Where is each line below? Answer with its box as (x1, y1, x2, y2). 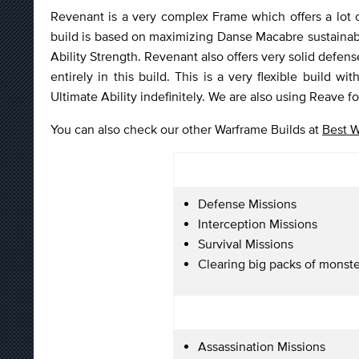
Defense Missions (198, 196, 296, 211)
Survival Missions (198, 236, 293, 251)
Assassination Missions (198, 338, 325, 353)
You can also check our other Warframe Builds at (50, 121, 322, 136)
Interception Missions (198, 216, 317, 231)
